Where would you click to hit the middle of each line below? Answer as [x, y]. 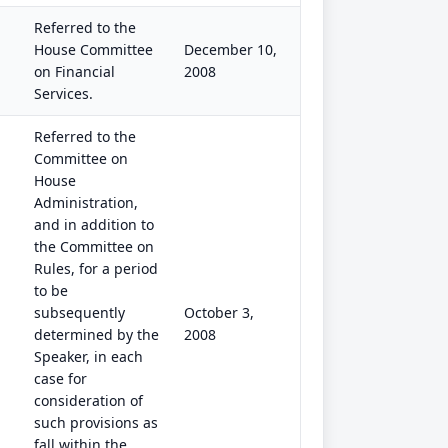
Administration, [86, 202]
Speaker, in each [88, 356]
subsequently [79, 312]
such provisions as [96, 422]
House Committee [93, 49]
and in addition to [94, 224]
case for [60, 378]
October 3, [219, 312]
